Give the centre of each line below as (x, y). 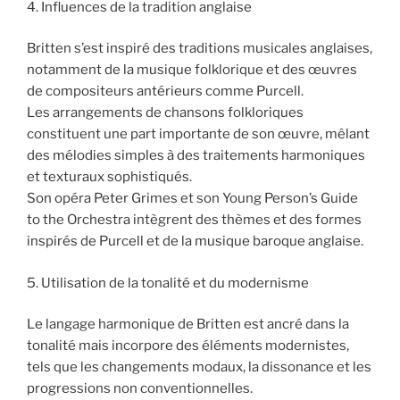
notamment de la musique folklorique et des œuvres (192, 70)
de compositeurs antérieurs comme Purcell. (165, 92)
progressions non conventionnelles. (140, 389)
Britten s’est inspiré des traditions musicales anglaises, (200, 49)
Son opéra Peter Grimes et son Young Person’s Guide (192, 199)
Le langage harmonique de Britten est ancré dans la (188, 325)
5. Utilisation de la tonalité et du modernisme (168, 283)
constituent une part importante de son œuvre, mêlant (198, 134)
